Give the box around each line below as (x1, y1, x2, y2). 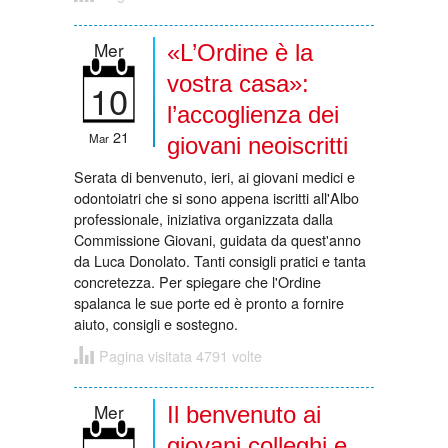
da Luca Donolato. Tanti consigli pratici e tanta (74, 249, 366, 271)
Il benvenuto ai (167, 400, 321, 428)
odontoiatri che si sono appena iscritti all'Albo (74, 186, 359, 208)
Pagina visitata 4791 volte (99, 344, 262, 366)
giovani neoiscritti (167, 131, 348, 159)
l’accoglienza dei (167, 100, 339, 128)
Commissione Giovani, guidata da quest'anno (74, 228, 361, 250)
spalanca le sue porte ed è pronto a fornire (74, 291, 344, 313)
